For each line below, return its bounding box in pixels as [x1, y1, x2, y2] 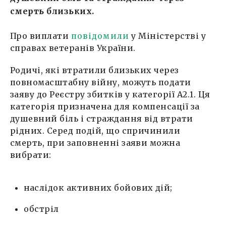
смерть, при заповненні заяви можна [10, 138, 181, 148]
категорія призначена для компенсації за [10, 101, 200, 111]
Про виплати [10, 31, 71, 41]
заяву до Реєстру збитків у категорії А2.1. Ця [10, 89, 210, 99]
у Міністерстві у [129, 31, 206, 41]
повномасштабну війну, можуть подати [10, 77, 191, 87]
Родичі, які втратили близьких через [10, 65, 179, 75]
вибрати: [10, 150, 51, 160]
